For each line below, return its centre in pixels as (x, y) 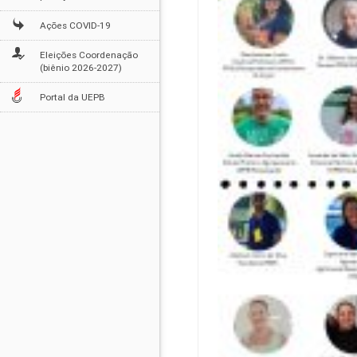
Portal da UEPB (73, 97)
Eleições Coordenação (89, 55)
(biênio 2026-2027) (81, 67)
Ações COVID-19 (75, 25)
